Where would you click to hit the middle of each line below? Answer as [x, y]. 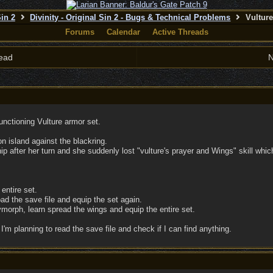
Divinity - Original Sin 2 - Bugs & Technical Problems [130, 17]
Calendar [123, 32]
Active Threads [180, 32]
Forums [80, 32]
